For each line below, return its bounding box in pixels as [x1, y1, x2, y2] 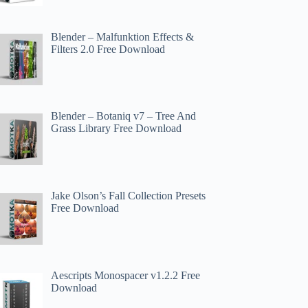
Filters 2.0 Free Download [51, 43, 166, 55]
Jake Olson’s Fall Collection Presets [51, 190, 206, 202]
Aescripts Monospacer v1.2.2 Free [51, 269, 201, 281]
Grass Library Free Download [51, 122, 182, 135]
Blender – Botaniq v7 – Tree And [51, 110, 197, 122]
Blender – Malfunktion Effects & [51, 30, 195, 43]
